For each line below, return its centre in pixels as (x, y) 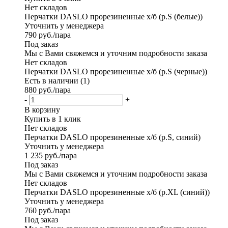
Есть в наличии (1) (57, 81)
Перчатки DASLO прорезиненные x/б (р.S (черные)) (116, 72)
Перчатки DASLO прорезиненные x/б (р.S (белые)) (113, 17)
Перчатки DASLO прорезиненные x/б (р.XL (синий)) (117, 192)
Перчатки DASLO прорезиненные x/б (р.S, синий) (112, 137)
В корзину (42, 110)
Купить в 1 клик (53, 119)
